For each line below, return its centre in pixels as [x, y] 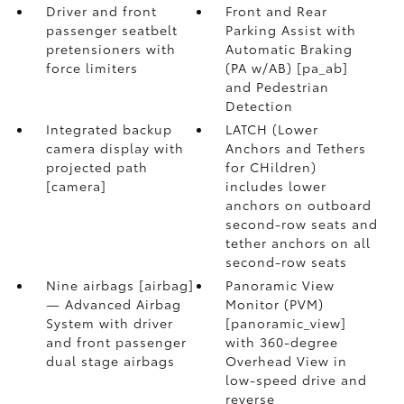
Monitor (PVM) [275, 304]
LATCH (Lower [272, 129]
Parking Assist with [291, 30]
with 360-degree [282, 342]
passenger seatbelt [111, 30]
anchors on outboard [299, 205]
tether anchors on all [298, 243]
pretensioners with [110, 49]
